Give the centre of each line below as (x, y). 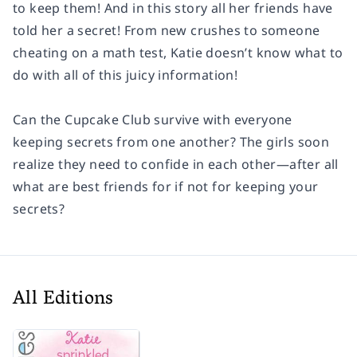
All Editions (63, 300)
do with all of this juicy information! (126, 75)
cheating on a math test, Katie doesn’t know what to (178, 52)
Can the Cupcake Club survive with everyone (153, 119)
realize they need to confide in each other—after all (176, 164)
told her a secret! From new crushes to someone (167, 30)
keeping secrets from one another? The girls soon (171, 141)
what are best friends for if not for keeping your (166, 186)
